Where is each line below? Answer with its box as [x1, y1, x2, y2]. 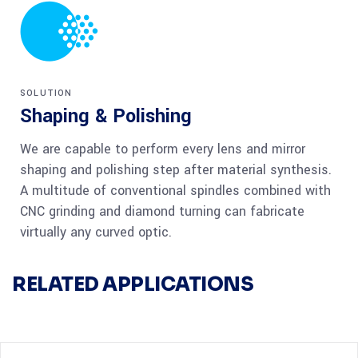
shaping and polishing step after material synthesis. [20, 161, 332, 180]
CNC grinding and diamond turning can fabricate [20, 202, 304, 221]
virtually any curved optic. [20, 223, 172, 242]
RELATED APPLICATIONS [12, 272, 254, 297]
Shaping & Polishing [20, 103, 192, 130]
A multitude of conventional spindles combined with [20, 181, 331, 201]
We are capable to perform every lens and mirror [20, 140, 305, 159]
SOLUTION [20, 87, 73, 100]
